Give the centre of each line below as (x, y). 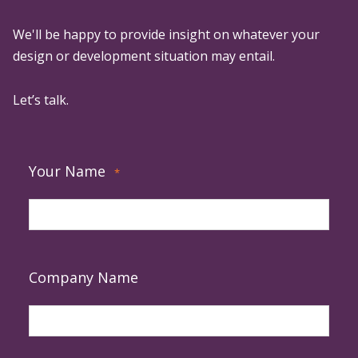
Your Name (67, 171)
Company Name (84, 277)
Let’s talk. (41, 99)
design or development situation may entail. (144, 56)
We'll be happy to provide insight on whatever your (166, 34)
